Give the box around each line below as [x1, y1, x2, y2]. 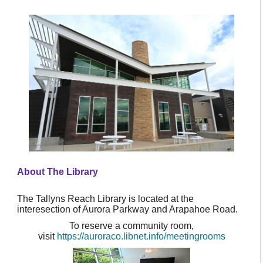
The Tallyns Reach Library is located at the [17, 194, 194, 204]
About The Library [17, 167, 98, 177]
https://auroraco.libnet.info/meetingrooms [56, 231, 225, 242]
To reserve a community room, [69, 221, 194, 231]
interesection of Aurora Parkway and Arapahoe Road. [17, 204, 238, 215]
